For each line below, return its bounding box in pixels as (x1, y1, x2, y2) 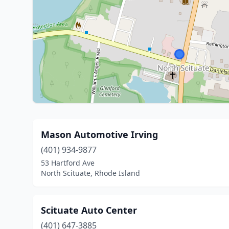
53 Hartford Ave (41, 158, 95, 168)
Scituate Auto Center (41, 204, 137, 216)
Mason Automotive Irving (41, 128, 158, 141)
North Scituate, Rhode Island (41, 168, 140, 178)
